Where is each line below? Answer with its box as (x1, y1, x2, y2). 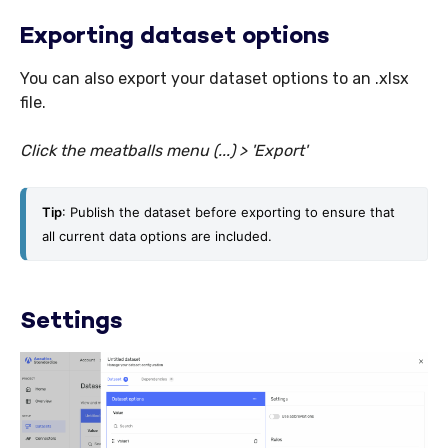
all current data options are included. (42, 228, 276, 245)
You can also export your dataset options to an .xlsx (20, 69, 409, 89)
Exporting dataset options (20, 25, 330, 51)
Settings (20, 310, 123, 336)
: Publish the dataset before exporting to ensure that (62, 204, 395, 221)
